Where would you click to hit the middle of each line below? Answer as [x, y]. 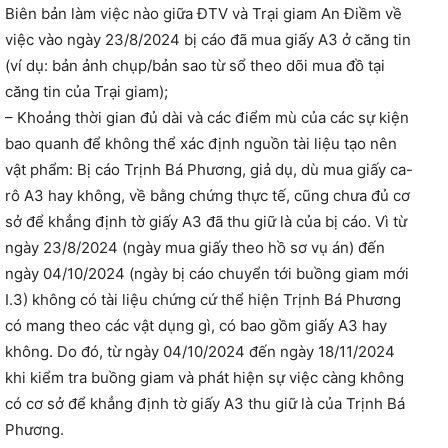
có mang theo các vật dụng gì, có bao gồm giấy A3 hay [196, 326]
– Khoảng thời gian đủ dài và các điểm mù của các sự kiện [207, 118]
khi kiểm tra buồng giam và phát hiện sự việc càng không [204, 378]
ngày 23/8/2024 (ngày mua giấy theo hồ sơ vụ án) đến [195, 248]
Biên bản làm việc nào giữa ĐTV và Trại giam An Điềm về [203, 14]
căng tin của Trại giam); [86, 92]
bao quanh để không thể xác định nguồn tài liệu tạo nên [201, 144]
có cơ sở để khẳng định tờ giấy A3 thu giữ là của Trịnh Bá [205, 404]
